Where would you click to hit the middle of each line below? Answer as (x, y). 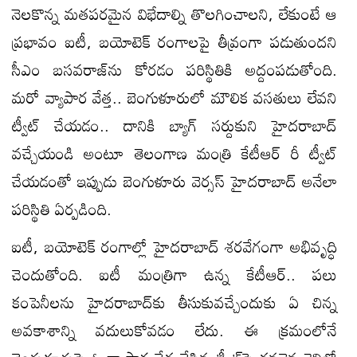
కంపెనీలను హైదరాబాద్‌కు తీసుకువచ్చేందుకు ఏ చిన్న (175, 302)
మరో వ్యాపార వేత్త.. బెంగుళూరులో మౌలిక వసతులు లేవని (175, 97)
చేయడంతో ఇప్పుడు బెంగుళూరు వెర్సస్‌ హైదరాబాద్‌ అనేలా (175, 180)
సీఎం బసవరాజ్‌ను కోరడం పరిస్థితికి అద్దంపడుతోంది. (175, 69)
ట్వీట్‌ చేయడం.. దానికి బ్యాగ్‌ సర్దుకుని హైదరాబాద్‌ (175, 125)
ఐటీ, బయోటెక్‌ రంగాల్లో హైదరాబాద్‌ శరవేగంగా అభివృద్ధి (175, 246)
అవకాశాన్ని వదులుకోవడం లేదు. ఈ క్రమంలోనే (175, 330)
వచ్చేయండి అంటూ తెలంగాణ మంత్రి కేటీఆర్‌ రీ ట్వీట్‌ (175, 153)
